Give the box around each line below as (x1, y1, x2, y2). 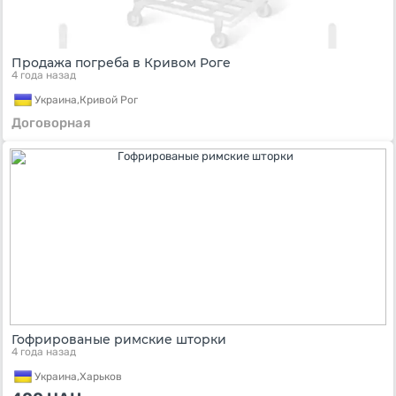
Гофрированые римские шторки (11, 331, 226, 347)
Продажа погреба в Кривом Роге (11, 55, 231, 71)
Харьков (80, 369, 122, 383)
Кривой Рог (80, 93, 138, 106)
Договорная (11, 115, 91, 131)
